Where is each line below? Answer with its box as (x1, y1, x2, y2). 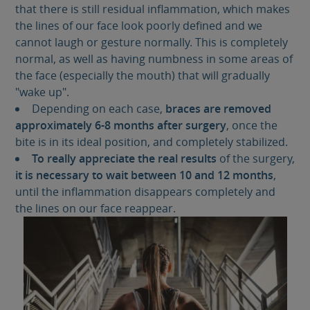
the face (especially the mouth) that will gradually (15, 67, 271, 83)
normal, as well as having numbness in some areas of (15, 51, 293, 66)
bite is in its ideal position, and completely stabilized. (15, 134, 289, 149)
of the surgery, (216, 150, 295, 166)
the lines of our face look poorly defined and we (15, 17, 263, 33)
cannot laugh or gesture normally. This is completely (15, 34, 289, 50)
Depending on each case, (31, 100, 165, 116)
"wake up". (15, 84, 70, 100)
